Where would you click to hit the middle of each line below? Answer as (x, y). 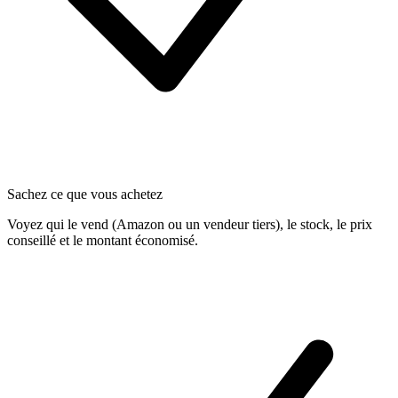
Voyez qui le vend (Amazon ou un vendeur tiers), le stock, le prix (190, 224)
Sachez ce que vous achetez (85, 194)
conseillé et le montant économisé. (103, 240)
